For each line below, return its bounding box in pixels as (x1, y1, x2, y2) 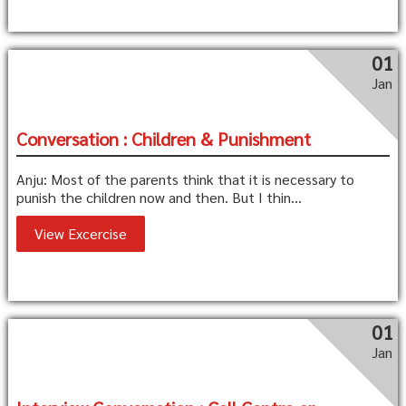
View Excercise (34, 224, 127, 244)
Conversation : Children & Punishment (15, 127, 311, 151)
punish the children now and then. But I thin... (15, 188, 302, 208)
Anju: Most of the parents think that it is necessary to (15, 169, 354, 189)
